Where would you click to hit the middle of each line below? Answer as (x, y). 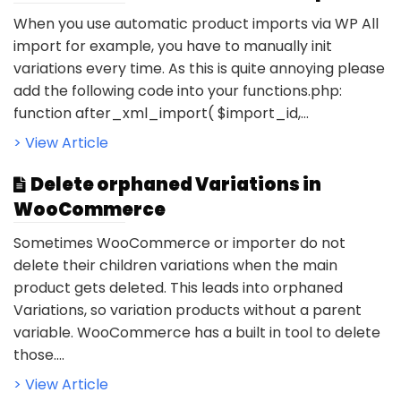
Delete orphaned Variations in (176, 184)
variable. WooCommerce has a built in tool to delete (197, 332)
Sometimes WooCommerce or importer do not (179, 243)
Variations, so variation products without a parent (188, 310)
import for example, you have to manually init (173, 46)
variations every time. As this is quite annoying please (199, 68)
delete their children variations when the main (175, 265)
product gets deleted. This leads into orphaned (178, 287)
